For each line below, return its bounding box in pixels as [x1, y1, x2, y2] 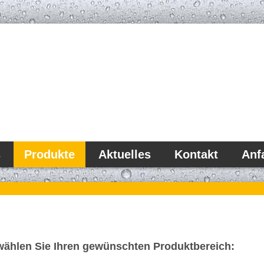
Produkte [24, 148, 75, 161]
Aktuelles [98, 148, 151, 161]
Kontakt [174, 148, 218, 161]
